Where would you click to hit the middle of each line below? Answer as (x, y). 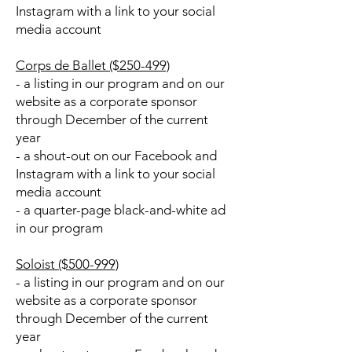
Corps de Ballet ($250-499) (93, 65)
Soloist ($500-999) (67, 264)
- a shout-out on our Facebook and (116, 156)
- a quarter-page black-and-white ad (121, 210)
